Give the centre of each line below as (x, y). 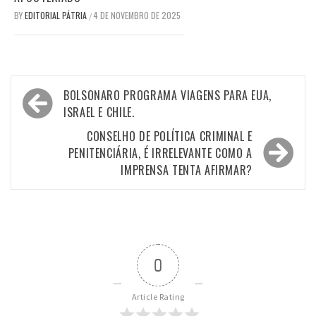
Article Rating (158, 296)
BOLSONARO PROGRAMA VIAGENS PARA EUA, (168, 95)
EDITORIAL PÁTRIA (57, 15)
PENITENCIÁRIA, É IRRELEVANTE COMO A (160, 153)
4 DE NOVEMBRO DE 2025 (137, 15)
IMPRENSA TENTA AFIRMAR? (187, 170)
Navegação (58, 94)
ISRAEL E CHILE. (99, 112)
